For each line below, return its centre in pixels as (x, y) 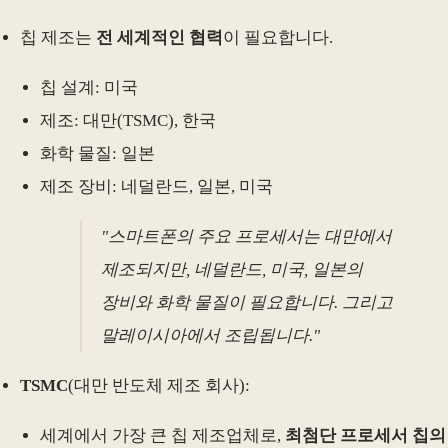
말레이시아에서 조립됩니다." (211, 335)
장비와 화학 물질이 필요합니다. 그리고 (247, 302)
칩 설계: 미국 (89, 87)
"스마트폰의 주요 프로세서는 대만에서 (247, 236)
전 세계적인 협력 (159, 37)
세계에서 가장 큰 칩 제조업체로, (162, 435)
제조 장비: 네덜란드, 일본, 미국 (156, 186)
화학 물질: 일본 (97, 153)
